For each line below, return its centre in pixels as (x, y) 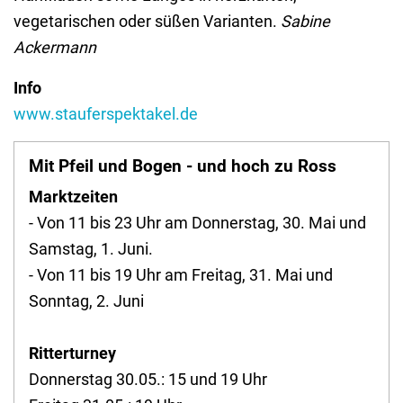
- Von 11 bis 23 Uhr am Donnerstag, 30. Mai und (197, 223)
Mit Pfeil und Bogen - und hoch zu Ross (183, 167)
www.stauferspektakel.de (106, 114)
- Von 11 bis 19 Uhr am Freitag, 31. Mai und (181, 275)
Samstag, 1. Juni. (91, 249)
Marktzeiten (73, 197)
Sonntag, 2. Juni (86, 301)
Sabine (305, 22)
